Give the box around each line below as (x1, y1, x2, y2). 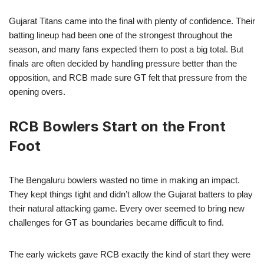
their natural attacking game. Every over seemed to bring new (9, 203, 245, 213)
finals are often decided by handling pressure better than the (9, 58, 237, 68)
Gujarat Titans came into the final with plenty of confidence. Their (9, 15, 255, 26)
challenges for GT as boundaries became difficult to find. (9, 217, 224, 227)
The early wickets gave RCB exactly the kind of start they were (9, 249, 250, 259)
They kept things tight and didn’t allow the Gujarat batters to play (9, 189, 253, 199)
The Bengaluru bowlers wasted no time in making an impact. (9, 174, 240, 185)
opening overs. (9, 86, 65, 97)
